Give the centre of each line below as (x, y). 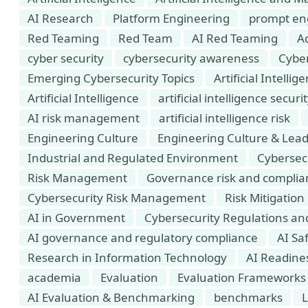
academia (54, 277)
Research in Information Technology (127, 257)
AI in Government (76, 218)
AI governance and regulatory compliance (143, 238)
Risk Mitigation (265, 198)
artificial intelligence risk (224, 118)
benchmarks (248, 297)
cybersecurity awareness (191, 58)
